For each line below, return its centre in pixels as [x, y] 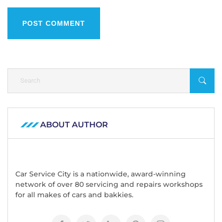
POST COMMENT [54, 23]
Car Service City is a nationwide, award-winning [101, 174]
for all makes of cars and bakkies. [74, 194]
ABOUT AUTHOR [74, 124]
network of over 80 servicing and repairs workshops [109, 184]
